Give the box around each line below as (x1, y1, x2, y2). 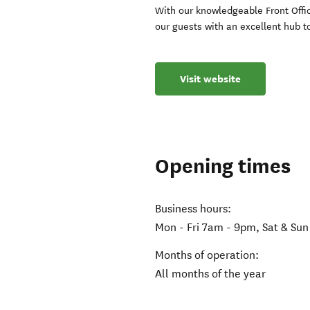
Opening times (155, 154, 291, 180)
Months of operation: (155, 248, 259, 262)
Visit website (180, 72, 241, 86)
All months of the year (155, 267, 266, 281)
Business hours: (155, 202, 232, 216)
